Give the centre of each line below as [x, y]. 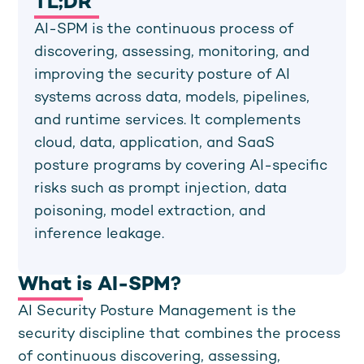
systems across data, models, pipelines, [172, 98]
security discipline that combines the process [180, 334]
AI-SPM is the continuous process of [164, 30]
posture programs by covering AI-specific [181, 166]
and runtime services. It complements [168, 121]
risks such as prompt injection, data [161, 189]
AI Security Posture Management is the [158, 312]
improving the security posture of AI [162, 75]
